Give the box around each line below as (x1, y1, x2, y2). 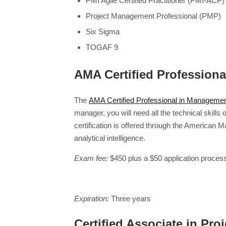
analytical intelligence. (74, 133, 145, 142)
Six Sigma (85, 27, 120, 36)
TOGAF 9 (85, 43, 118, 52)
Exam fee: (74, 153, 108, 162)
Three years (109, 194, 151, 203)
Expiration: (74, 194, 109, 203)
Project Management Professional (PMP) (85, 12, 221, 21)
